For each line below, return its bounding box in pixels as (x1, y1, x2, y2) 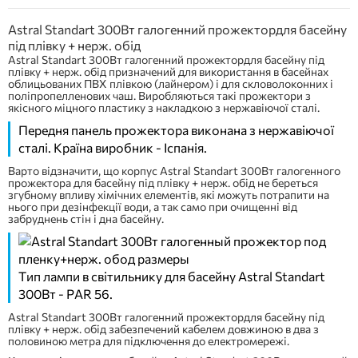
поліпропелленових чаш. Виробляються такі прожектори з (8, 89, 311, 102)
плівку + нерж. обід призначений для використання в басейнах (8, 65, 328, 78)
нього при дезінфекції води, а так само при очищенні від (8, 200, 297, 213)
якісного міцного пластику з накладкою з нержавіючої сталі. (8, 101, 320, 114)
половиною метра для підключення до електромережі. (8, 334, 289, 348)
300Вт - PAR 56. (18, 286, 113, 301)
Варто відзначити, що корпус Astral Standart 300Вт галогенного (8, 164, 340, 177)
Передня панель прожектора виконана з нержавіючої (18, 122, 334, 137)
